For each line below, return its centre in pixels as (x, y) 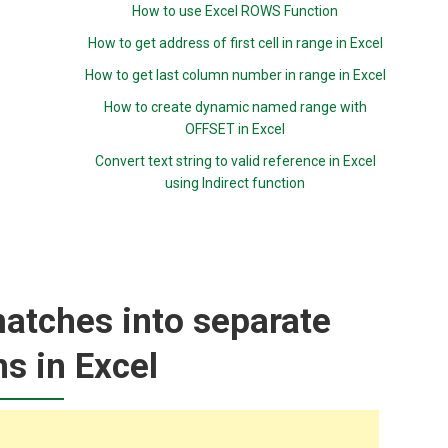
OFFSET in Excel (235, 129)
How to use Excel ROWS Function (235, 11)
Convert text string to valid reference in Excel (235, 161)
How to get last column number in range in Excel (235, 75)
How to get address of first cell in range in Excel (235, 43)
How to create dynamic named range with (235, 107)
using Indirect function (235, 183)
